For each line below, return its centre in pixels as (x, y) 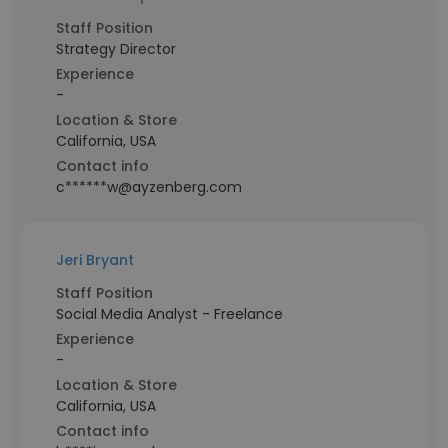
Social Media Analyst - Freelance (169, 314)
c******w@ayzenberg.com (149, 187)
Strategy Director (116, 49)
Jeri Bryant (95, 260)
